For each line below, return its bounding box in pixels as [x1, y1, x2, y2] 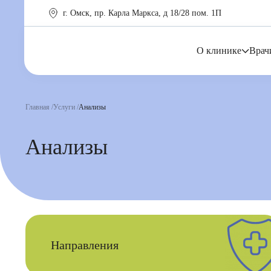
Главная [25, 103, 50, 111]
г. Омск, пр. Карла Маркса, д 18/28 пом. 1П [63, 8, 221, 18]
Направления [51, 238, 119, 252]
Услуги [53, 103, 75, 111]
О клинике [197, 45, 241, 56]
